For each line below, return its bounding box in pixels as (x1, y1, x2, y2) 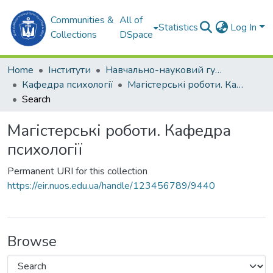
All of (119, 13, 143, 27)
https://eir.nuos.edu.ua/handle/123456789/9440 (7, 179, 215, 193)
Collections (51, 28, 97, 41)
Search (22, 93, 51, 106)
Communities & (51, 13, 115, 27)
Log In (230, 21, 260, 34)
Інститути (48, 63, 91, 77)
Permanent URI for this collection (7, 165, 147, 178)
